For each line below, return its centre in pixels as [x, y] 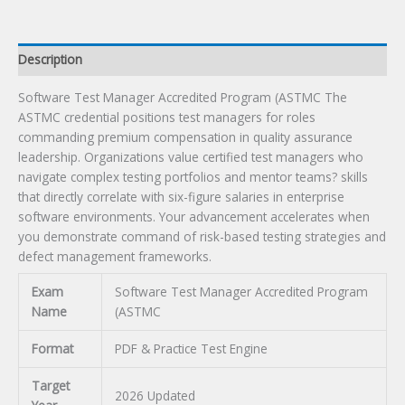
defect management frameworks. [115, 257]
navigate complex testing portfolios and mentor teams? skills [193, 177]
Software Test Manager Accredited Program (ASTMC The [183, 98]
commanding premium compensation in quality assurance [185, 137]
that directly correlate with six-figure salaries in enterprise [181, 197]
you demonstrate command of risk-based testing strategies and [202, 237]
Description [50, 59]
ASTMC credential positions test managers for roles [167, 118]
